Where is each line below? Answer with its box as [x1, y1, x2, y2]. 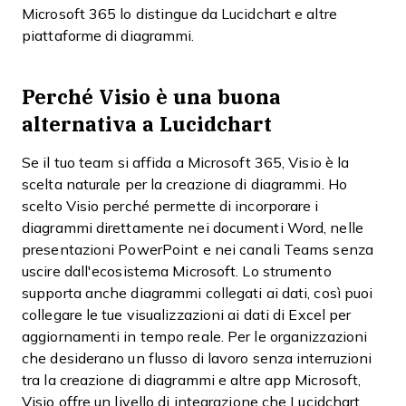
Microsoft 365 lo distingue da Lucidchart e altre [22, 6, 337, 22]
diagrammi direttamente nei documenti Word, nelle [22, 220, 363, 236]
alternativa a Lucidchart [22, 109, 272, 139]
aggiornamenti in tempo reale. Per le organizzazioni [22, 329, 368, 344]
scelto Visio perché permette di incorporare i [22, 198, 319, 214]
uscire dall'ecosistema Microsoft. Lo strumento [22, 264, 332, 279]
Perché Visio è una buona [22, 82, 281, 111]
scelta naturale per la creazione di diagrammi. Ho [22, 177, 347, 192]
